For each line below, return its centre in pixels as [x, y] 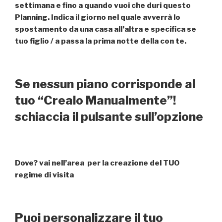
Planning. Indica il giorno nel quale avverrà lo [98, 17]
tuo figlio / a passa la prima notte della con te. [101, 41]
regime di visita [44, 175]
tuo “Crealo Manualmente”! [95, 101]
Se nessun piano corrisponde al [105, 84]
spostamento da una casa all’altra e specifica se [106, 29]
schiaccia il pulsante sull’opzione [109, 117]
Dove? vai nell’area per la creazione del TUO [97, 163]
